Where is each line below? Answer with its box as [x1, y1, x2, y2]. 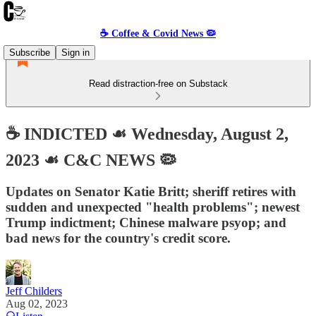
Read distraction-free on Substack [88, 78, 228, 89]
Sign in [61, 47, 90, 58]
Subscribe [9, 47, 50, 58]
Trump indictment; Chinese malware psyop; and [6, 214, 286, 230]
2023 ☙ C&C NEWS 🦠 [6, 150, 176, 169]
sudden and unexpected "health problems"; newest [6, 199, 300, 214]
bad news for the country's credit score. [6, 230, 231, 245]
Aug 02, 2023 [6, 297, 68, 310]
